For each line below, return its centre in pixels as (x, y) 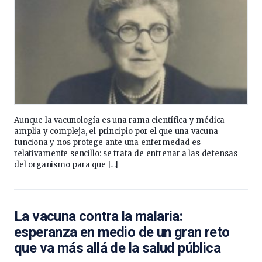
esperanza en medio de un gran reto (122, 232)
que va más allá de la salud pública (117, 248)
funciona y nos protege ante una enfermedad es (107, 142)
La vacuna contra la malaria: (99, 216)
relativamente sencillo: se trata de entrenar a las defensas (126, 154)
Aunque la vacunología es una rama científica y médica (120, 120)
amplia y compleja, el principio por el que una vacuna (116, 131)
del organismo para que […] (66, 165)
